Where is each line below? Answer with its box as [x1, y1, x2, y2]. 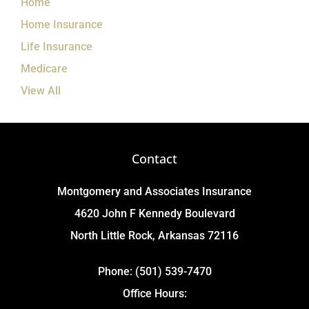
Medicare [21, 61, 68, 75]
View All [21, 83, 61, 97]
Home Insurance [21, 17, 103, 31]
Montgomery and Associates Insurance [57, 184, 252, 198]
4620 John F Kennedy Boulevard [74, 206, 235, 220]
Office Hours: [122, 286, 187, 300]
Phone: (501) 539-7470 [97, 264, 212, 278]
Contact [132, 150, 177, 167]
